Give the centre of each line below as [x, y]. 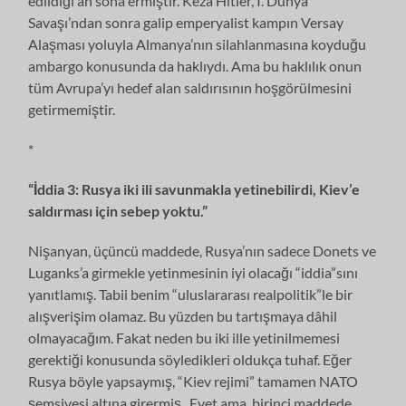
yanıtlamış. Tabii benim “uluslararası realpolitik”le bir [191, 294]
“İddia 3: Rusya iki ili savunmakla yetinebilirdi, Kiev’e [194, 188]
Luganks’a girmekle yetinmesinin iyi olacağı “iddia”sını [193, 272]
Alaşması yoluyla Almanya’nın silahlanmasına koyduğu [198, 43]
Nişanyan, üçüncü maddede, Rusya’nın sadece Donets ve [203, 250]
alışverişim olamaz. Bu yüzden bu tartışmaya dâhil [183, 315]
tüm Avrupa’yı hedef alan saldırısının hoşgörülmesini [190, 87]
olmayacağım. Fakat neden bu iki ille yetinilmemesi [184, 337]
